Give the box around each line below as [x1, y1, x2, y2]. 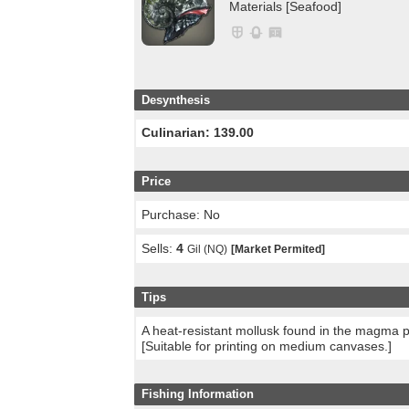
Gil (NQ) [187, 243, 228, 255]
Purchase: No [142, 206, 221, 222]
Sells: [142, 240, 177, 256]
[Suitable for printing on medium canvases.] [142, 338, 393, 353]
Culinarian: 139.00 [142, 125, 255, 141]
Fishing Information [142, 387, 254, 402]
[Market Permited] [231, 243, 326, 255]
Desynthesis [142, 92, 210, 107]
